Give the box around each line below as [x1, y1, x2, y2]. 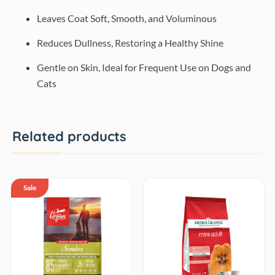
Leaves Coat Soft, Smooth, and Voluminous [37, 12, 217, 24]
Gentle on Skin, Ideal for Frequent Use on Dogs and [37, 61, 251, 73]
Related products [12, 128, 126, 145]
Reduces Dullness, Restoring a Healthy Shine [37, 37, 223, 48]
